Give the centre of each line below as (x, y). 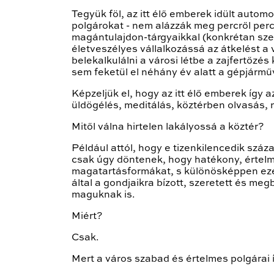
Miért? (87, 216)
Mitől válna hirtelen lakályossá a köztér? (168, 127)
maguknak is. (103, 195)
